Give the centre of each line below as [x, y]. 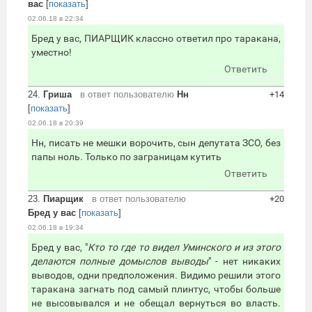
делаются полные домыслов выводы [120, 262]
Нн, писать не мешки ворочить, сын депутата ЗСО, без [156, 143]
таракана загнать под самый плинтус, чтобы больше [156, 289]
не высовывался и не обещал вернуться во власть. [156, 303]
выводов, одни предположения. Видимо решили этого [156, 275]
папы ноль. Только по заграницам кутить [126, 157]
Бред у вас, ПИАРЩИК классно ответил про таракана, [156, 39]
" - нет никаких [244, 262]
